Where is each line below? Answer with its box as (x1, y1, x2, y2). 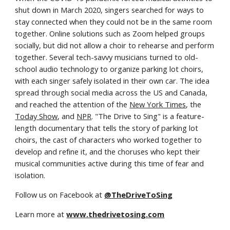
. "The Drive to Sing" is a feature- (91, 111, 205, 121)
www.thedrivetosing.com (66, 209, 165, 219)
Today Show (15, 111, 58, 121)
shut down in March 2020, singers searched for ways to (15, 5, 204, 15)
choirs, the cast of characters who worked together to (15, 135, 202, 145)
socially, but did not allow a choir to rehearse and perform (15, 40, 215, 50)
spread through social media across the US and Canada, (15, 87, 208, 98)
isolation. (15, 170, 46, 180)
